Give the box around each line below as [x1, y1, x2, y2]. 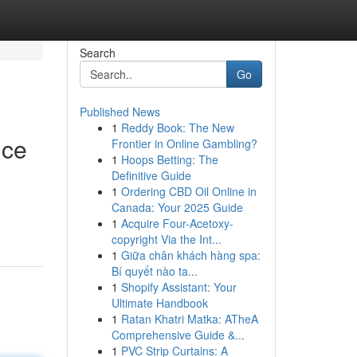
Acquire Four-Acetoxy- [120, 215, 233, 231]
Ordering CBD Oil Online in [120, 183, 257, 199]
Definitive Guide [111, 167, 191, 183]
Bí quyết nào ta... [111, 263, 198, 279]
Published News [79, 104, 160, 120]
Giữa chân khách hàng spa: [120, 247, 261, 263]
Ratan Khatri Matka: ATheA [120, 311, 258, 327]
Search [79, 45, 116, 61]
